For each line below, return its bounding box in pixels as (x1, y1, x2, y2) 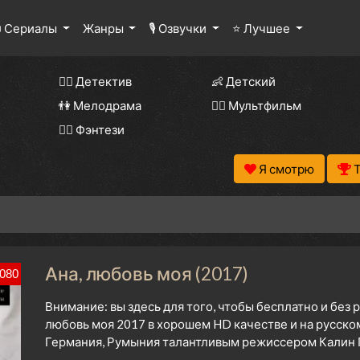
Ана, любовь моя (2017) (45, 263, 248, 285)
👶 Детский (211, 74, 276, 89)
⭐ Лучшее (232, 21, 293, 36)
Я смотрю (259, 162, 314, 177)
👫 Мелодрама (59, 98, 141, 113)
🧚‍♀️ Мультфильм (211, 98, 301, 113)
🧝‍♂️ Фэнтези (59, 122, 125, 137)
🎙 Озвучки (149, 21, 210, 36)
